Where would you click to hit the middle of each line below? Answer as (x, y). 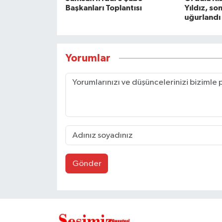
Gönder (87, 164)
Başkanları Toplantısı (103, 8)
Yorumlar (88, 58)
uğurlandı (202, 18)
